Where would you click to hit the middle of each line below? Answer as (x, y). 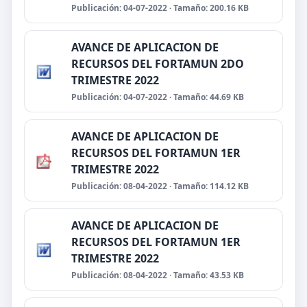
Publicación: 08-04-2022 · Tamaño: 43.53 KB (158, 275)
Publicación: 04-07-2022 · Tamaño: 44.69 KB (158, 97)
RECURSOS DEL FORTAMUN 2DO (158, 64)
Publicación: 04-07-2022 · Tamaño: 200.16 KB (160, 8)
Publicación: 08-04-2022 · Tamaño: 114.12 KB (160, 186)
